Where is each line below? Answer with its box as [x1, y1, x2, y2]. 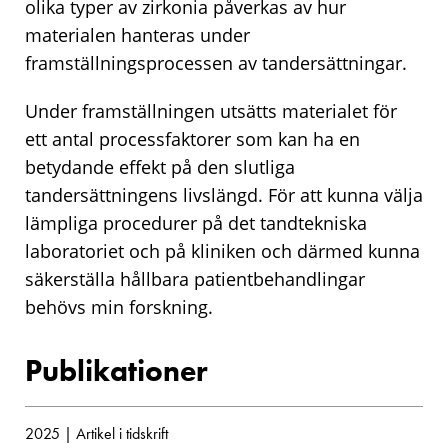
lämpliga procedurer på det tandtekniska [25, 210, 367, 235]
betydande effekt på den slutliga [25, 154, 295, 179]
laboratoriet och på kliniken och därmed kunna [25, 238, 420, 263]
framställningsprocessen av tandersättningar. [25, 50, 407, 75]
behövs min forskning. [25, 294, 213, 319]
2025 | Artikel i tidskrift [25, 422, 168, 444]
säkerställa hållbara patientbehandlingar [25, 266, 365, 291]
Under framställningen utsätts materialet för [25, 98, 397, 123]
